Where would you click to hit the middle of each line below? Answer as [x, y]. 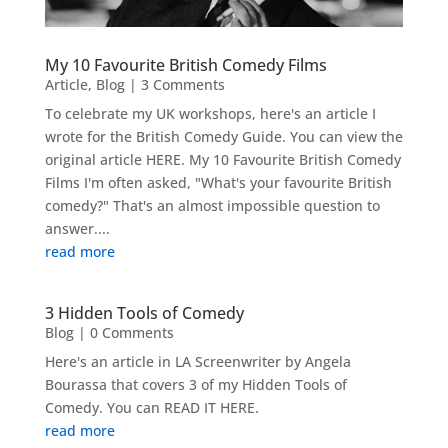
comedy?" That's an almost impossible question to [212, 205]
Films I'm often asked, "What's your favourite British [218, 182]
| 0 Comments [123, 332]
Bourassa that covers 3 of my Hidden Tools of [195, 384]
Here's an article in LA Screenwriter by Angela [197, 361]
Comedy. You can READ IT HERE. [151, 407]
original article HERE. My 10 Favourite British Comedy [222, 159]
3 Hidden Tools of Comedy [144, 312]
